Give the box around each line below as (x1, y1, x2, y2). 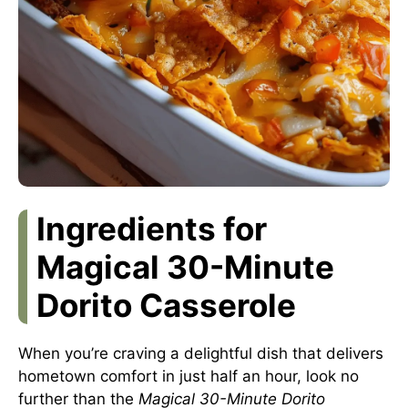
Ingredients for (36, 209, 267, 248)
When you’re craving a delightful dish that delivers (18, 344, 383, 362)
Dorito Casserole (36, 286, 296, 324)
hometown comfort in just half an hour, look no (18, 367, 359, 385)
